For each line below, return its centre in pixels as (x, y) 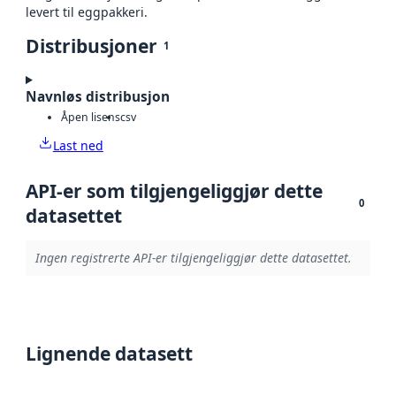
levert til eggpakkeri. (87, 12)
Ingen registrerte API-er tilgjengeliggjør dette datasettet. (193, 258)
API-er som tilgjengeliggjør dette (174, 190)
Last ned (78, 145)
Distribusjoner (91, 46)
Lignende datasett (109, 353)
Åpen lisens (91, 117)
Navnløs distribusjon (98, 97)
